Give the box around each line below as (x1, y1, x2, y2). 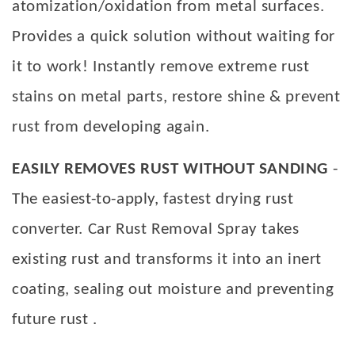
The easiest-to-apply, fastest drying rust (12, 191, 294, 208)
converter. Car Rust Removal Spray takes (12, 221, 300, 239)
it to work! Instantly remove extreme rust (12, 59, 310, 76)
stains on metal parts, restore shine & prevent (12, 89, 341, 106)
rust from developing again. (12, 119, 210, 136)
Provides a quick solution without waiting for (12, 29, 336, 46)
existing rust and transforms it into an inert (12, 251, 323, 269)
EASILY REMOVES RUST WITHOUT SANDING (12, 161, 328, 178)
